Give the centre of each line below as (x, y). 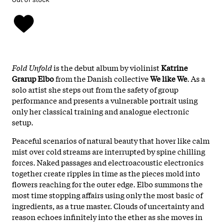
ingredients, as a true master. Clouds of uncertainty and (108, 205)
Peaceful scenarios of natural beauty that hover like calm (111, 140)
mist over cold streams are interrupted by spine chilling (109, 151)
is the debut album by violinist (107, 67)
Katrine (174, 67)
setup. (23, 122)
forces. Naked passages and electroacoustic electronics (108, 162)
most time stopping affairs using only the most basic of (107, 194)
